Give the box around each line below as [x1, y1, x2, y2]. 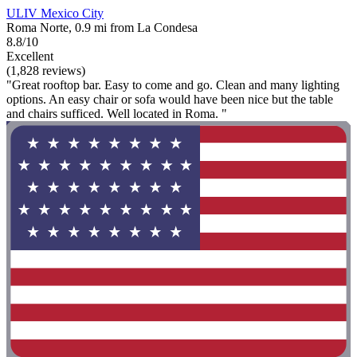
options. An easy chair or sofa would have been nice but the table [6, 92, 333, 106]
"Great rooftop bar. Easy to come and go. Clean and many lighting [6, 77, 339, 92]
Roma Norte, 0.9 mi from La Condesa [6, 20, 198, 34]
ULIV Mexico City [6, 6, 104, 20]
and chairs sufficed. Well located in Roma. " [6, 106, 227, 120]
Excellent [6, 49, 53, 63]
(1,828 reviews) [6, 63, 85, 77]
